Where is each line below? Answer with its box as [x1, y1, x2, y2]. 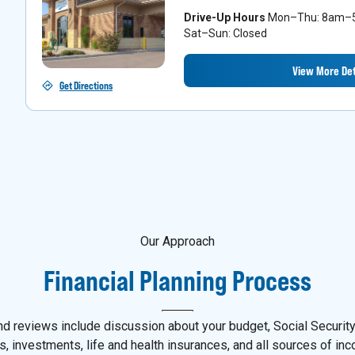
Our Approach [139, 234, 215, 250]
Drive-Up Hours [183, 10, 265, 24]
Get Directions [59, 78, 113, 92]
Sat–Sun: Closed [183, 26, 267, 40]
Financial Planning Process [43, 264, 311, 298]
